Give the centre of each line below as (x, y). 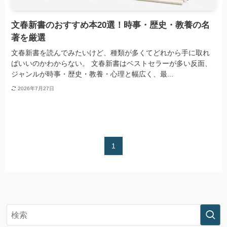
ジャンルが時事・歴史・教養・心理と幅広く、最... (92, 74)
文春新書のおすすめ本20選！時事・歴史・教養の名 (111, 25)
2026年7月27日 (36, 88)
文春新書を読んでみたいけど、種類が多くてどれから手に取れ (111, 53)
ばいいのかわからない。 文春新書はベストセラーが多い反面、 (112, 64)
